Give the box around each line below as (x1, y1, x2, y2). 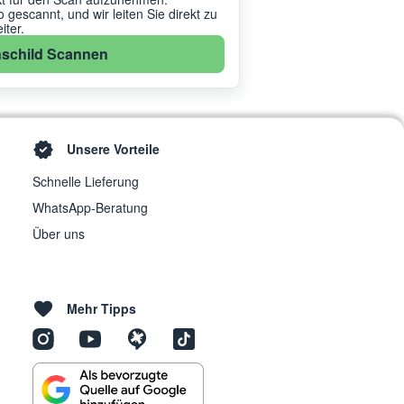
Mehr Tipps (67, 299, 136, 318)
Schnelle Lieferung (32, 172, 139, 191)
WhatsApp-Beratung (32, 198, 148, 217)
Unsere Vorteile (67, 139, 160, 158)
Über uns (32, 225, 85, 243)
